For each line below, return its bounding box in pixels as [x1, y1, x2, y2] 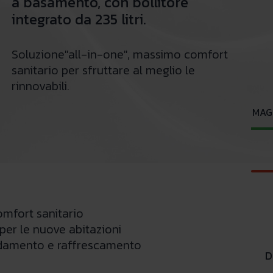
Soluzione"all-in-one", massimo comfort [11, 45, 228, 63]
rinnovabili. [11, 77, 69, 95]
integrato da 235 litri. [11, 9, 146, 30]
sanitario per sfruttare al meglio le [11, 61, 195, 79]
